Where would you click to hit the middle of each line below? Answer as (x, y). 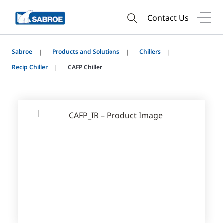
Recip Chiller (30, 67)
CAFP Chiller (85, 67)
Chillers (150, 52)
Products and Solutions (86, 52)
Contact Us (168, 18)
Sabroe (22, 52)
